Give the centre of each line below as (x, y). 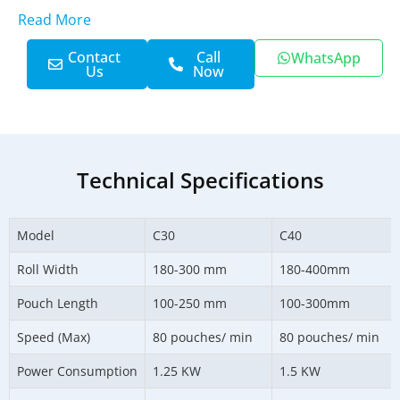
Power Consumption (77, 371)
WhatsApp (326, 58)
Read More (54, 20)
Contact (95, 58)
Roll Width (48, 270)
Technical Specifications (200, 180)
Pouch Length (58, 304)
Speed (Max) (54, 337)
